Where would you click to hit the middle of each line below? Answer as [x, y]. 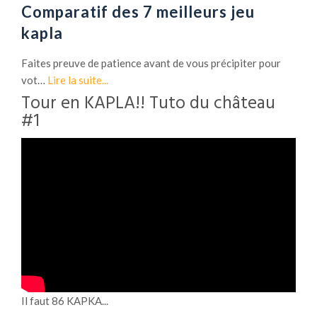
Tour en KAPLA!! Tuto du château [148, 104]
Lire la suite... [78, 80]
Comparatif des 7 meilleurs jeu [138, 12]
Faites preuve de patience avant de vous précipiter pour [151, 63]
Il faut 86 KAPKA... [65, 301]
